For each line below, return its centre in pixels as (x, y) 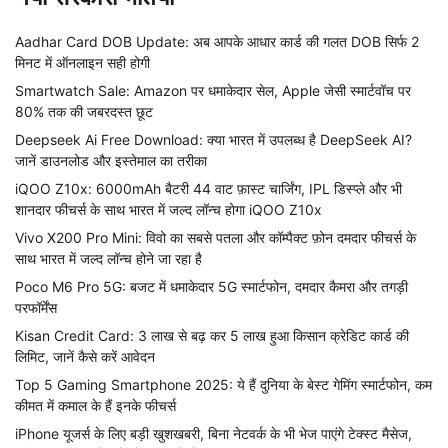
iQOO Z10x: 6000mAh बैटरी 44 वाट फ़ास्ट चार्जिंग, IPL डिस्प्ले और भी (208, 188)
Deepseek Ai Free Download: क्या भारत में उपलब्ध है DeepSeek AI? (213, 139)
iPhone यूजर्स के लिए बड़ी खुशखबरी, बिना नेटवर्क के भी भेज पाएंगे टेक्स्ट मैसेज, (213, 433)
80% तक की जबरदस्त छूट (84, 111)
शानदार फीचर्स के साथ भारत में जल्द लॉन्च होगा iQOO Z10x (168, 209)
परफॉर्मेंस (36, 307)
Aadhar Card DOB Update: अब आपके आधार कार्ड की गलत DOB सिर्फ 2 (217, 41)
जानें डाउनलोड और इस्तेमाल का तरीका (111, 160)
